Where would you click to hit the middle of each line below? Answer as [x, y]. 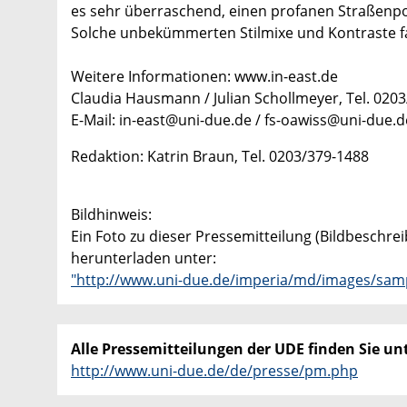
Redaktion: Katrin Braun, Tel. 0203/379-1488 [220, 156]
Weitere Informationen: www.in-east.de [204, 76]
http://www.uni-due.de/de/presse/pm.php [214, 370]
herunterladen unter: [144, 258]
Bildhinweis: [111, 214]
